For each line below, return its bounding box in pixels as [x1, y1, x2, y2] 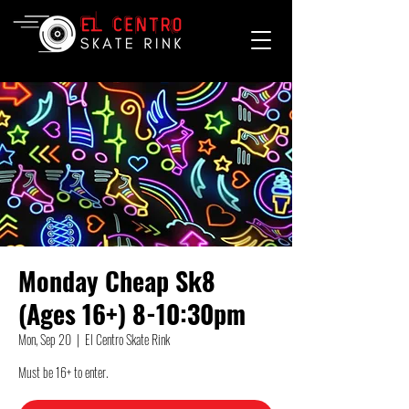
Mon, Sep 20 [18, 330, 71, 349]
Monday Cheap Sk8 [18, 262, 215, 299]
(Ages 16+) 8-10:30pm [18, 295, 246, 332]
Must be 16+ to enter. [18, 362, 108, 382]
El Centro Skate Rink [85, 330, 170, 349]
